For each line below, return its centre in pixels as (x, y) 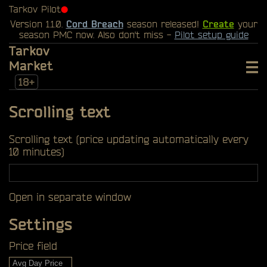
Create (218, 24)
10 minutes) (37, 151)
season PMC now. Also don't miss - (97, 35)
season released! (163, 24)
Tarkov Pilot (35, 9)
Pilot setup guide (211, 35)
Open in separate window (70, 197)
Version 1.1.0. (38, 24)
